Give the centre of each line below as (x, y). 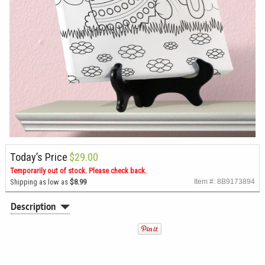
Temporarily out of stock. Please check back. (78, 170)
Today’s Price (38, 157)
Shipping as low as (40, 182)
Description (33, 207)
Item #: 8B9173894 (225, 181)
